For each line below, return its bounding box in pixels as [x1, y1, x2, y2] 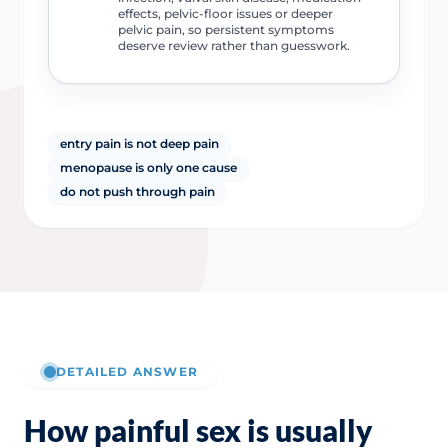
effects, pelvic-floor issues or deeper [117, 5, 333, 21]
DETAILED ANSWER [56, 363, 198, 379]
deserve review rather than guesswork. [117, 37, 350, 53]
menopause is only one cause [60, 159, 237, 175]
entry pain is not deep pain [60, 135, 219, 151]
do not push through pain [60, 183, 215, 199]
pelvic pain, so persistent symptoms [117, 21, 334, 37]
